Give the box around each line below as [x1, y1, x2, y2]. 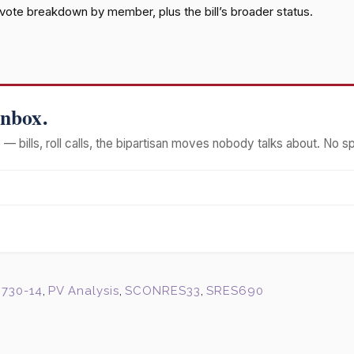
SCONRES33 [125, 283, 201, 298]
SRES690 [206, 283, 264, 298]
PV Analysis [48, 283, 119, 298]
